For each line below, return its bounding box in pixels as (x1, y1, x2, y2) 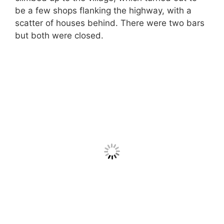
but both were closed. (15, 30, 103, 40)
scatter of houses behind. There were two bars (15, 17, 204, 28)
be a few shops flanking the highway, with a (15, 5, 191, 15)
